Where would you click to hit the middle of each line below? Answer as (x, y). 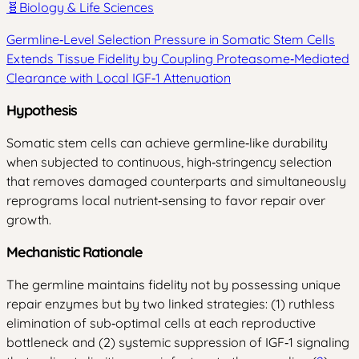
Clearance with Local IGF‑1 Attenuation (119, 77)
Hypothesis (42, 110)
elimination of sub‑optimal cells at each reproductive (161, 323)
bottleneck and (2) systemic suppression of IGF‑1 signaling (178, 342)
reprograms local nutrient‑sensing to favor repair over (166, 200)
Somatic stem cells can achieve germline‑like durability (167, 142)
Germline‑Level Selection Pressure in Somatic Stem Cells (171, 39)
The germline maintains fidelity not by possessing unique (173, 284)
